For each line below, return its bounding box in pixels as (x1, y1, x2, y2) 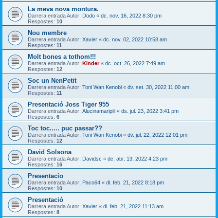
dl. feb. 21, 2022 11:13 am (103, 203, 163, 210)
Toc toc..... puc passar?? (28, 125, 102, 132)
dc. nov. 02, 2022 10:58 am (103, 36, 167, 43)
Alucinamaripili (82, 108, 115, 114)
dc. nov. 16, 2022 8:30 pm (101, 13, 162, 19)
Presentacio (28, 172, 63, 180)
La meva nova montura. (28, 5, 99, 13)
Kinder (82, 60, 99, 67)
